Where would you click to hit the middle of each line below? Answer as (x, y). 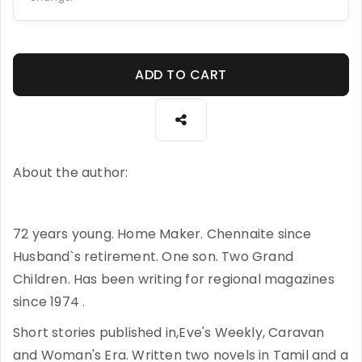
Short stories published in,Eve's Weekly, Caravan (169, 333)
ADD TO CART (181, 75)
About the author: (71, 173)
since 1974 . (49, 302)
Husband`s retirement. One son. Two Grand (154, 257)
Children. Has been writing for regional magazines (174, 279)
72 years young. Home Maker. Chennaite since (162, 234)
